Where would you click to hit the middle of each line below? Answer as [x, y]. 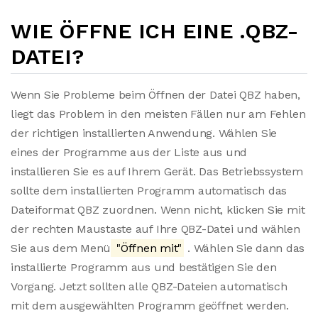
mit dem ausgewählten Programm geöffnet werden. [150, 306]
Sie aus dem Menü [61, 248]
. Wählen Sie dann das [245, 248]
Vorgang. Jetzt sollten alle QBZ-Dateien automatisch [149, 286]
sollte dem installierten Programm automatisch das [149, 191]
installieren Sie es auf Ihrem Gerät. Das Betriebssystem [157, 171]
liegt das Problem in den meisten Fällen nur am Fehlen [158, 114]
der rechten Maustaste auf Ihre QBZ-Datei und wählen [155, 229]
